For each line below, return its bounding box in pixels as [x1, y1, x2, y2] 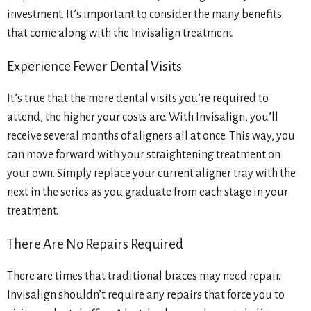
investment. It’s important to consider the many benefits [7, 8, 282, 22]
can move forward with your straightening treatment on [7, 149, 280, 162]
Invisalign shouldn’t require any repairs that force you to [7, 289, 285, 302]
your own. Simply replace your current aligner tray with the [7, 167, 296, 180]
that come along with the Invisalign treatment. [7, 27, 234, 40]
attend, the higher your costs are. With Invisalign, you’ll [7, 111, 278, 124]
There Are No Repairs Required [7, 237, 183, 252]
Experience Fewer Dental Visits [7, 59, 182, 74]
